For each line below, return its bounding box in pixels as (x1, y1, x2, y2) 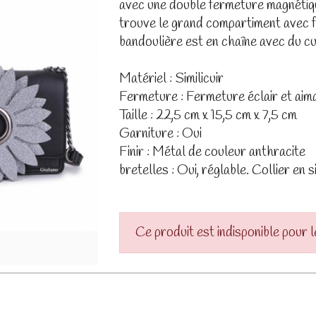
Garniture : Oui (119, 125, 202, 144)
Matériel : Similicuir (119, 70, 224, 89)
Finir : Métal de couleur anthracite (119, 143, 305, 162)
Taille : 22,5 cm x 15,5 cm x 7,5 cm (119, 107, 297, 126)
